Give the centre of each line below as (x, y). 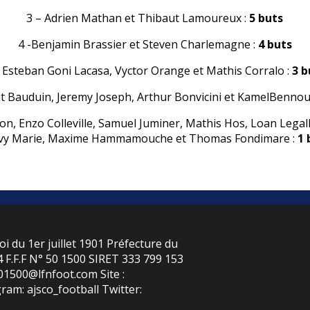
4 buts (275, 45)
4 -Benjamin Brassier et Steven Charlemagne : (138, 45)
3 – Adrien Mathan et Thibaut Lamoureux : (138, 18)
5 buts (266, 18)
